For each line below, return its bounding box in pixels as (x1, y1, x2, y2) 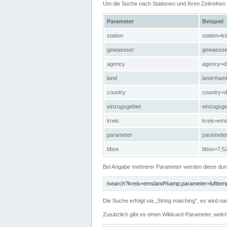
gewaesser (107, 46, 134, 53)
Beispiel (202, 18, 223, 24)
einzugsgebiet (107, 103, 141, 109)
